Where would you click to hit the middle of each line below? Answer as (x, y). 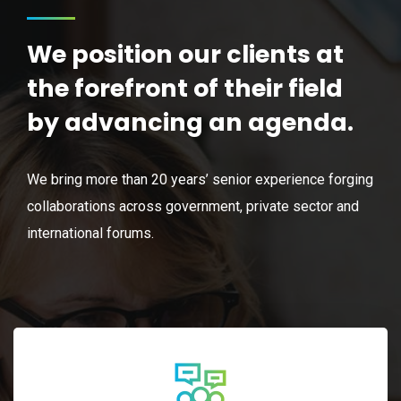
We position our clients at (185, 54)
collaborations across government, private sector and (193, 206)
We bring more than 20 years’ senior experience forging (200, 179)
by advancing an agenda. (190, 122)
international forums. (90, 233)
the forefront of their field (185, 88)
